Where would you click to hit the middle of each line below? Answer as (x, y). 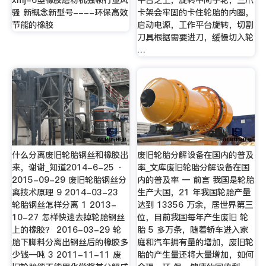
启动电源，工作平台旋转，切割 (196, 25)
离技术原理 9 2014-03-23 (65, 193)
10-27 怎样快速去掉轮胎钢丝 (68, 218)
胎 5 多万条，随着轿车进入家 (193, 230)
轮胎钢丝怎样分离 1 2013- (64, 205)
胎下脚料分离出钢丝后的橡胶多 (70, 243)
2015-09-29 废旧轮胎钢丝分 (69, 180)
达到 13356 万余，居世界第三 (195, 205)
